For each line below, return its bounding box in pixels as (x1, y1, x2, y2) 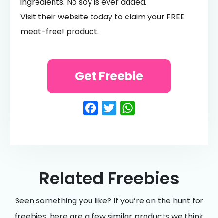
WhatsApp (135, 97, 215, 119)
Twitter (116, 97, 167, 119)
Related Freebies (38, 166, 180, 190)
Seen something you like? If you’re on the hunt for (15, 195, 203, 206)
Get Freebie (75, 68, 143, 84)
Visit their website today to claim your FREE (20, 11, 184, 22)
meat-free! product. (20, 25, 99, 37)
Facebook (98, 97, 172, 119)
